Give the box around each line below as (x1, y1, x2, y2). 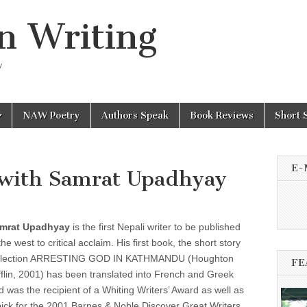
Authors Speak (101, 110, 169, 121)
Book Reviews (190, 110, 254, 121)
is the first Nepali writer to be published (70, 221, 241, 232)
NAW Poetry (23, 110, 80, 121)
